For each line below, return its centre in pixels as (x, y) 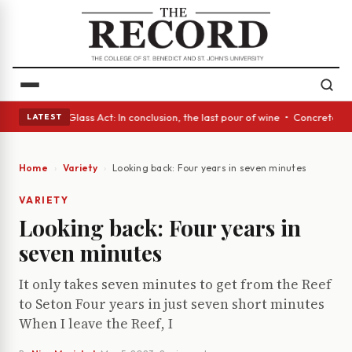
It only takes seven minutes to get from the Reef (175, 285)
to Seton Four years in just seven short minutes (172, 304)
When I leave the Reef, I (96, 324)
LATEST (44, 116)
